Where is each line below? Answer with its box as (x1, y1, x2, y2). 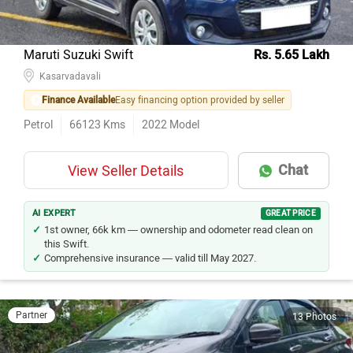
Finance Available (42, 95, 115, 106)
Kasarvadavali (39, 71, 101, 82)
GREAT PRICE (265, 208, 316, 218)
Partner (16, 310, 47, 321)
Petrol (24, 118, 53, 132)
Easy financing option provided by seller (115, 95, 284, 106)
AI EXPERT (32, 208, 76, 218)
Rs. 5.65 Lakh (254, 47, 329, 62)
